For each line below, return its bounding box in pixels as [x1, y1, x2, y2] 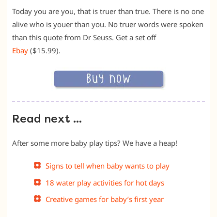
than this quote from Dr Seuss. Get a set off [12, 32, 156, 43]
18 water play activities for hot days [46, 177, 164, 187]
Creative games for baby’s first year [46, 194, 164, 204]
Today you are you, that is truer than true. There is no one [12, 6, 204, 16]
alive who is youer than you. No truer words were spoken [12, 19, 203, 30]
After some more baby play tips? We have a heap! [12, 138, 177, 148]
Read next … [12, 113, 82, 126]
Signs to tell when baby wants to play [46, 161, 170, 171]
